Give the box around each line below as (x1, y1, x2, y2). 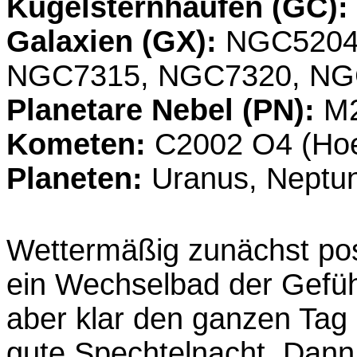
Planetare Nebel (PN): (6, 93, 324, 127)
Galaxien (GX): (6, 25, 226, 58)
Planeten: (6, 162, 151, 195)
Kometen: (6, 127, 155, 161)
